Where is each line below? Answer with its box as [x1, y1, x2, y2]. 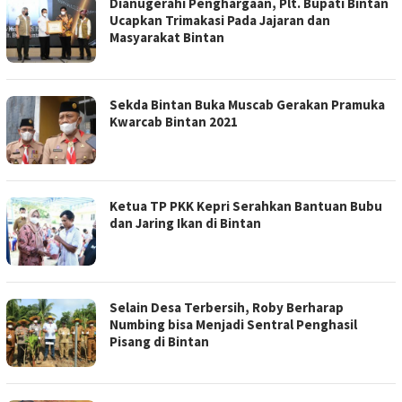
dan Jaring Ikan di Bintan [109, 214, 261, 232]
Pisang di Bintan [109, 333, 209, 351]
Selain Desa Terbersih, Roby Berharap [109, 299, 344, 317]
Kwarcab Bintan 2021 [109, 113, 238, 131]
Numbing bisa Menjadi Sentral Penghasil [109, 316, 357, 334]
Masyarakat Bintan [109, 29, 224, 47]
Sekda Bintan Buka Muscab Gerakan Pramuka [109, 96, 385, 114]
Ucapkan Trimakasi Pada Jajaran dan [109, 12, 330, 30]
